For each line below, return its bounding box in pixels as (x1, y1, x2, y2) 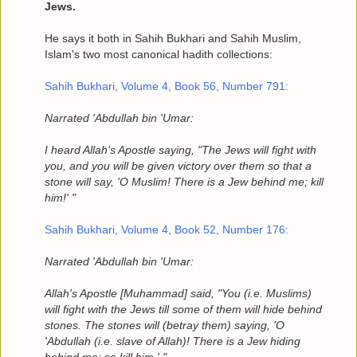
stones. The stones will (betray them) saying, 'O (45, 319, 284, 332)
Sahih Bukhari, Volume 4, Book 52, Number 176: (45, 223, 288, 237)
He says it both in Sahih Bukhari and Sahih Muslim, (45, 32, 301, 45)
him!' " (45, 191, 76, 205)
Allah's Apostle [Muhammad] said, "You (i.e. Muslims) (45, 287, 312, 300)
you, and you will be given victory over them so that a (45, 159, 312, 173)
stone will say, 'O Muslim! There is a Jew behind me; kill (45, 175, 324, 189)
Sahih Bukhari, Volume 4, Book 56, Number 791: (45, 80, 288, 93)
